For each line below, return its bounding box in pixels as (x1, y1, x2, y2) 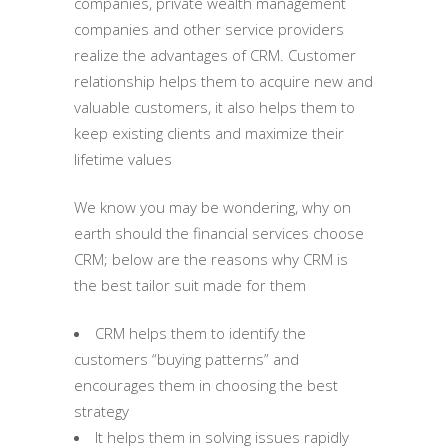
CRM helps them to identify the (95, 322, 306, 343)
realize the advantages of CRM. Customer (74, 44, 356, 65)
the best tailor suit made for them (74, 274, 306, 295)
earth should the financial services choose (74, 222, 364, 243)
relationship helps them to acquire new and (74, 70, 373, 91)
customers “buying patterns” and (74, 348, 299, 369)
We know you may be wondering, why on (74, 196, 351, 217)
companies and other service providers (74, 18, 344, 39)
